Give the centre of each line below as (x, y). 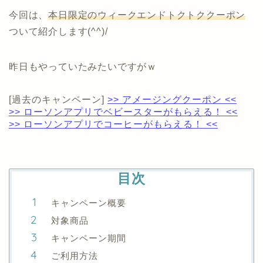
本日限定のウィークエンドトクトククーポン (147, 15)
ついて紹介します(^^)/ (58, 32)
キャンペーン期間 (89, 238)
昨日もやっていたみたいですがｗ (83, 67)
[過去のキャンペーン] (58, 100)
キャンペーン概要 (89, 203)
